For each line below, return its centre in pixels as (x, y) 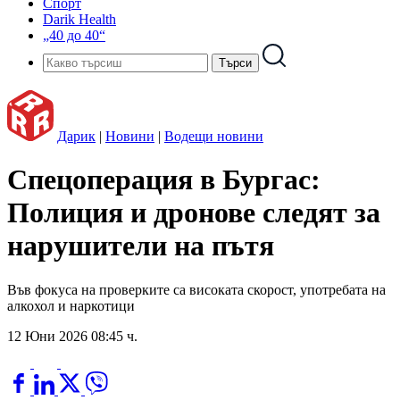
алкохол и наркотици (71, 305)
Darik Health (79, 19)
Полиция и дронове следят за (194, 213)
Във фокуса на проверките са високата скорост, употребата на (196, 289)
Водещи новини (214, 136)
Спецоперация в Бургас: (164, 180)
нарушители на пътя (141, 246)
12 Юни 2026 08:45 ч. (72, 336)
